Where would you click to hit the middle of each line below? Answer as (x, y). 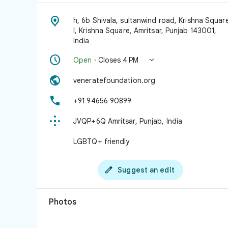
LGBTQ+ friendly (102, 141)
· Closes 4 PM (115, 60)
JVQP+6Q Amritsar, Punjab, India (128, 121)
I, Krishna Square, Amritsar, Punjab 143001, (145, 31)
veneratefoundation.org (115, 80)
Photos (63, 202)
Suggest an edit (146, 170)
